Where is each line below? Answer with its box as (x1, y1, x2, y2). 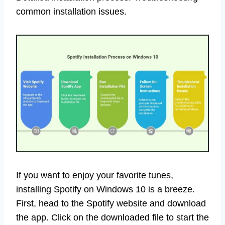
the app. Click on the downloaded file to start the (16, 212, 209, 223)
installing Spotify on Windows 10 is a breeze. (16, 184, 195, 195)
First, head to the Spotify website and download (16, 198, 206, 209)
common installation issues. (16, 6, 127, 17)
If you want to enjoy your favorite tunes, (16, 170, 173, 181)
